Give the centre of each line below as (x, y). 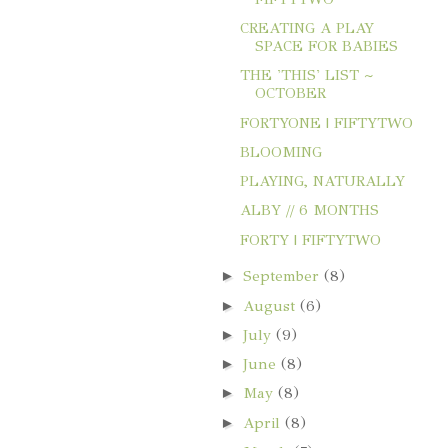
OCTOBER (290, 93)
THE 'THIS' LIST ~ (306, 75)
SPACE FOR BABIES (326, 46)
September (284, 276)
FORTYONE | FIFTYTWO (326, 122)
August (272, 305)
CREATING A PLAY (307, 28)
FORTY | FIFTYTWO (310, 239)
